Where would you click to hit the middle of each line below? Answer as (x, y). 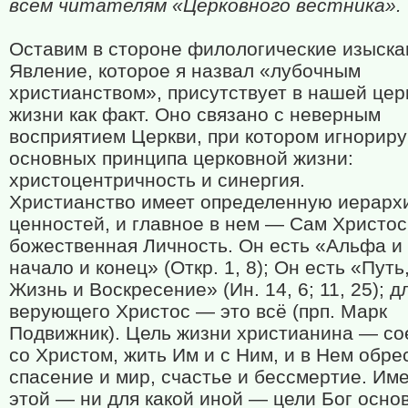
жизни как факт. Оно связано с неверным (195, 115)
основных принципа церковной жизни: (181, 158)
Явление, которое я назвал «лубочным (185, 71)
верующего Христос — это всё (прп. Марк (198, 311)
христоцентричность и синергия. (157, 180)
